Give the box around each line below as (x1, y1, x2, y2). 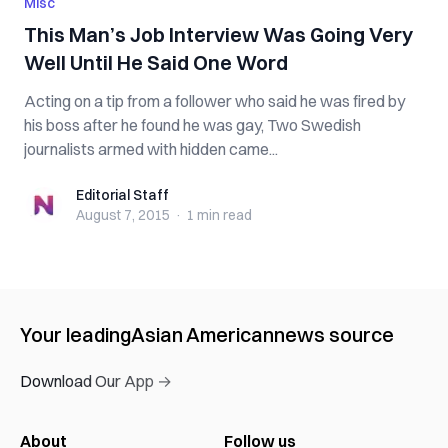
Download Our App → (20, 371, 172, 391)
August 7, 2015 (76, 206, 170, 224)
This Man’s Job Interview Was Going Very (24, 22, 413, 47)
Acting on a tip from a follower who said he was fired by (24, 91, 405, 111)
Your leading (20, 322, 131, 347)
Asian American (131, 322, 274, 347)
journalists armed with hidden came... (24, 139, 278, 159)
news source (274, 322, 394, 347)
